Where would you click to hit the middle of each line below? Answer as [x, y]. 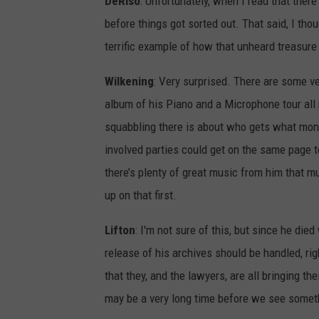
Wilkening [129, 82]
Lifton [120, 230]
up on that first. [141, 195]
